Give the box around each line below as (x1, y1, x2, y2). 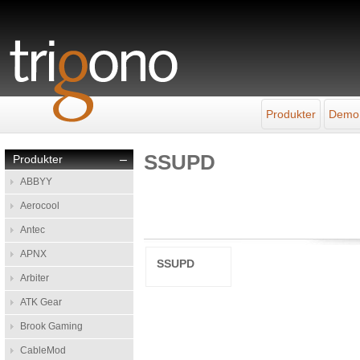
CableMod (19, 345, 66, 356)
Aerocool (19, 200, 59, 211)
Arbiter (19, 272, 49, 284)
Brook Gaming (19, 321, 83, 332)
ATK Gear (19, 297, 62, 308)
